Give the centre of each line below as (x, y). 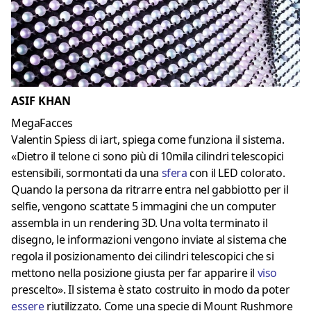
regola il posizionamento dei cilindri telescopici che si (143, 256)
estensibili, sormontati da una (86, 173)
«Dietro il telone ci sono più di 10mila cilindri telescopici (148, 156)
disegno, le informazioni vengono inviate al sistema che (149, 239)
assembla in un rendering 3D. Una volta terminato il (140, 222)
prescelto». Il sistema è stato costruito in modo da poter (151, 289)
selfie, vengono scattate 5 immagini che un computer (144, 206)
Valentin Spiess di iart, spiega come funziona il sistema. (148, 139)
